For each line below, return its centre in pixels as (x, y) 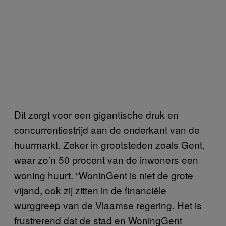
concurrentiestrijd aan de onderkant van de (107, 129)
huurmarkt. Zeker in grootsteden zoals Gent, (109, 144)
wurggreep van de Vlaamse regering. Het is (108, 205)
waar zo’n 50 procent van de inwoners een (106, 159)
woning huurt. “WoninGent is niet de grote (104, 175)
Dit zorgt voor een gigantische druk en (96, 114)
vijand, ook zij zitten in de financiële (90, 190)
